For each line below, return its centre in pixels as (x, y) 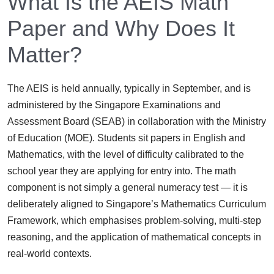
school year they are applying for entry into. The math (122, 171)
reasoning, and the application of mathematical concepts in (134, 237)
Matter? (45, 54)
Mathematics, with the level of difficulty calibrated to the (126, 154)
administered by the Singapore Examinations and (114, 105)
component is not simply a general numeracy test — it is (128, 187)
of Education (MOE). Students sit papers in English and (126, 138)
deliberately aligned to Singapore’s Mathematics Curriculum (137, 204)
